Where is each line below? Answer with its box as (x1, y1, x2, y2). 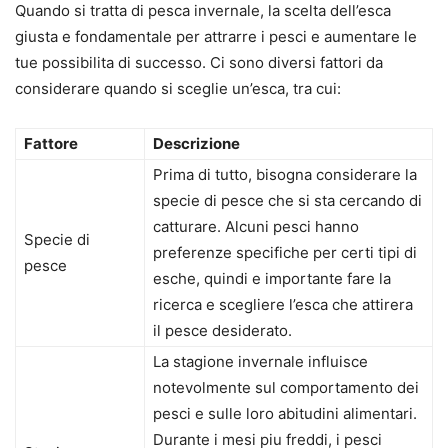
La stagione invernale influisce (153, 352, 368, 372)
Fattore (24, 134, 78, 154)
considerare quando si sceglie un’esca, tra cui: (15, 79, 341, 99)
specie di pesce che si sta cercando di (153, 191, 422, 211)
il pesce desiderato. (153, 321, 292, 341)
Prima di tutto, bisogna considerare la (153, 165, 417, 185)
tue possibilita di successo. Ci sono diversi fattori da (15, 53, 383, 73)
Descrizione (153, 134, 240, 154)
